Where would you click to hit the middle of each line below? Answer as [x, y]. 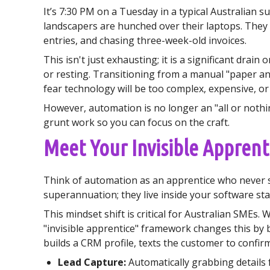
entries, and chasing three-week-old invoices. [145, 40]
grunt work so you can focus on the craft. [137, 122]
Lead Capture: [92, 262]
